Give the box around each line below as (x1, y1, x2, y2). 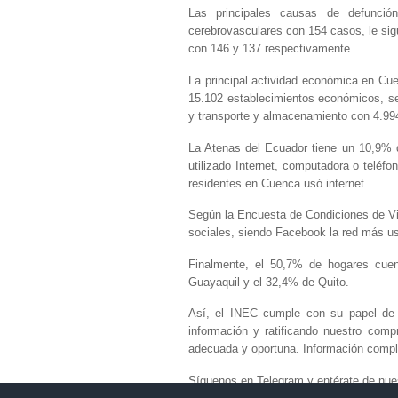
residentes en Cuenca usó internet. (188, 176, 368, 190)
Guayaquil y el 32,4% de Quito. (188, 275, 349, 289)
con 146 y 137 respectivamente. (188, 42, 354, 56)
